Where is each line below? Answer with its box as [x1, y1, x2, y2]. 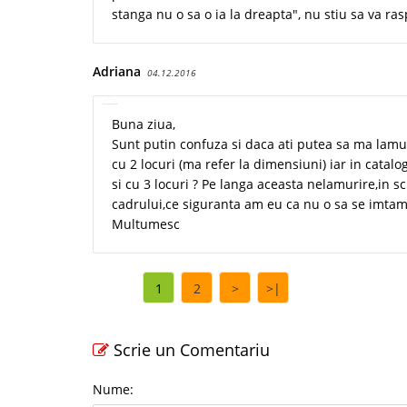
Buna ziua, [112, 115, 175, 134]
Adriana [93, 63, 141, 81]
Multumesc [112, 215, 180, 233]
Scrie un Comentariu [109, 339, 270, 362]
